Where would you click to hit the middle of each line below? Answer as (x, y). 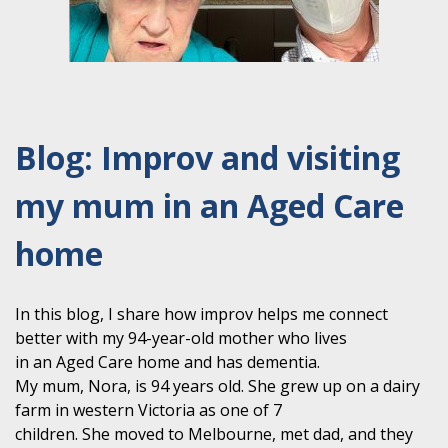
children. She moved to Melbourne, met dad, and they (214, 433)
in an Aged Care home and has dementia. (167, 361)
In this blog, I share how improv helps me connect (201, 313)
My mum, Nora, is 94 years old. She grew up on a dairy (217, 385)
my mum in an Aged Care (209, 205)
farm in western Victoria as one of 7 (148, 409)
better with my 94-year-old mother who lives (181, 337)
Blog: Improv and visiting (207, 157)
